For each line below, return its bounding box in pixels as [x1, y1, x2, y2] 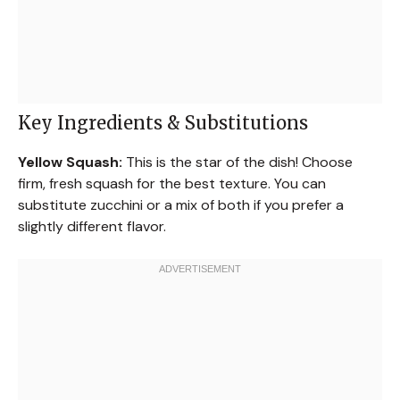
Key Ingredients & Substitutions [18, 111, 308, 134]
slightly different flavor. [18, 216, 166, 236]
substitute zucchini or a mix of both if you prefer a [18, 195, 344, 214]
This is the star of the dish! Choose [122, 152, 353, 171]
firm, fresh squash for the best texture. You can [18, 173, 326, 193]
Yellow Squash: [18, 152, 122, 171]
